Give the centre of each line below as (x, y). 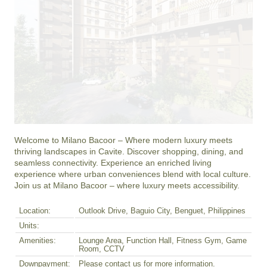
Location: (35, 211)
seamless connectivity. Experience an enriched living (113, 163)
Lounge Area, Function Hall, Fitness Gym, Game (163, 241)
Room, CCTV (102, 249)
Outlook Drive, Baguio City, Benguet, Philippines (162, 211)
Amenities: (38, 241)
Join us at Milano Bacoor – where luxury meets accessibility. (127, 186)
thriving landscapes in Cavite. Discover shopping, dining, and (129, 152)
